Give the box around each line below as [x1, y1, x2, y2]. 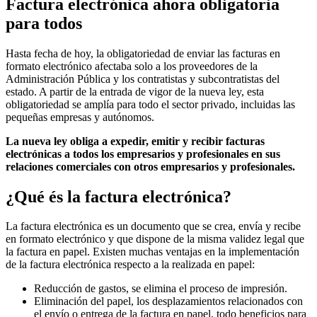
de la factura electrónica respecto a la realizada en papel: [6, 258, 255, 271]
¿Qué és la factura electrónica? [6, 187, 231, 206]
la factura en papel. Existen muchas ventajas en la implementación [6, 246, 299, 258]
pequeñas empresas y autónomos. [6, 110, 157, 123]
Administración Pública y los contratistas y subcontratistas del [6, 72, 279, 85]
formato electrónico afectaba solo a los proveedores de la [6, 59, 258, 72]
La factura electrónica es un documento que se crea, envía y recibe [6, 220, 301, 233]
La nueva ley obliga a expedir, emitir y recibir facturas [6, 134, 265, 147]
